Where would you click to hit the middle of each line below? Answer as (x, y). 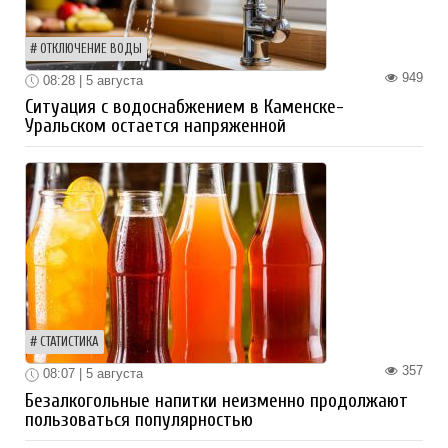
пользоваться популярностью (139, 420)
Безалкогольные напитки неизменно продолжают (216, 401)
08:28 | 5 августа (91, 80)
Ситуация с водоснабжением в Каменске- (184, 107)
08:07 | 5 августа (91, 374)
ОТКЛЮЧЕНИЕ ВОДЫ (91, 48)
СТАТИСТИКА (69, 342)
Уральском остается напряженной (155, 126)
